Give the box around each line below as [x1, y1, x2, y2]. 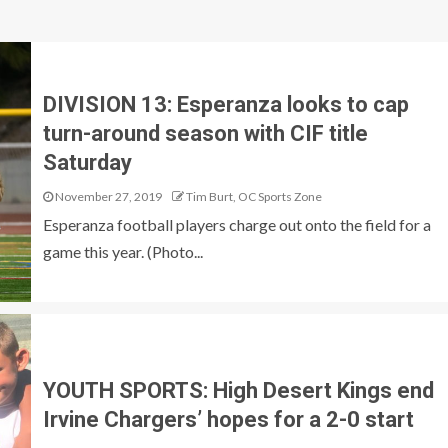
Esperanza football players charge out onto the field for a [42, 214, 431, 234]
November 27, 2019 [52, 188, 162, 204]
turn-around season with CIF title [42, 120, 368, 146]
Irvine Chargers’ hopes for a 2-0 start [42, 407, 414, 432]
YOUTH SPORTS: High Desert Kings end [42, 378, 434, 403]
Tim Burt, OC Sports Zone [185, 188, 322, 204]
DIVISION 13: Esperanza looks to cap [42, 91, 409, 117]
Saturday [42, 149, 132, 175]
